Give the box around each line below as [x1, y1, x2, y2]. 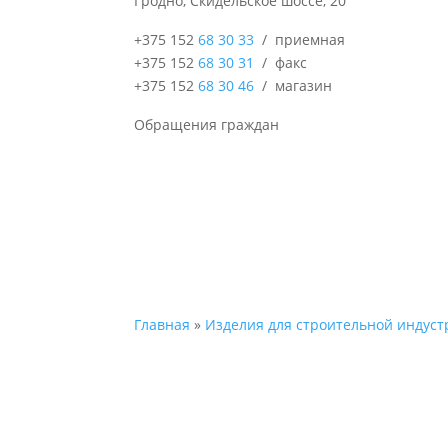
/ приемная [254, 29, 346, 49]
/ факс [254, 52, 308, 72]
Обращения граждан [134, 114, 280, 134]
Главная [134, 315, 191, 335]
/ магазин [254, 75, 333, 95]
